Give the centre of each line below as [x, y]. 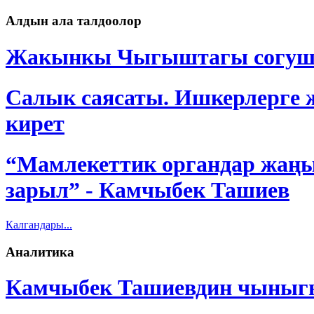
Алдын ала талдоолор [74, 21]
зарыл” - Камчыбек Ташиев [148, 190]
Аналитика [40, 252]
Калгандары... [39, 224]
